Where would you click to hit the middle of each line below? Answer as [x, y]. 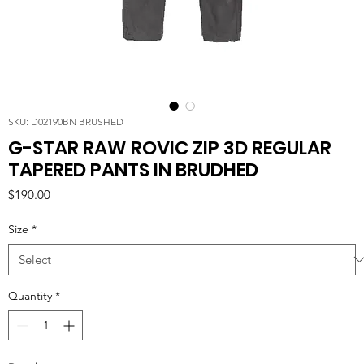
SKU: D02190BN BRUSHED [66, 121]
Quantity [30, 295]
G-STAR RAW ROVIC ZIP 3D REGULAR [170, 147]
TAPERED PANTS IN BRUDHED [133, 169]
